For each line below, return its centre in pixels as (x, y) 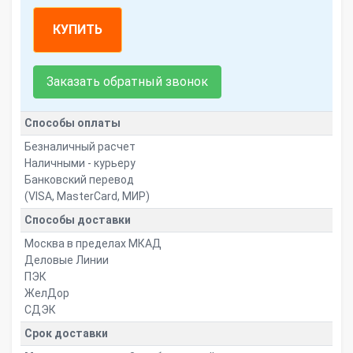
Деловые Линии (66, 260)
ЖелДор (46, 293)
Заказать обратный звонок (127, 82)
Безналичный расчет (80, 147)
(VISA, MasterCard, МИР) (87, 196)
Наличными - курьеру (80, 163)
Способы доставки (77, 220)
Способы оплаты (72, 123)
